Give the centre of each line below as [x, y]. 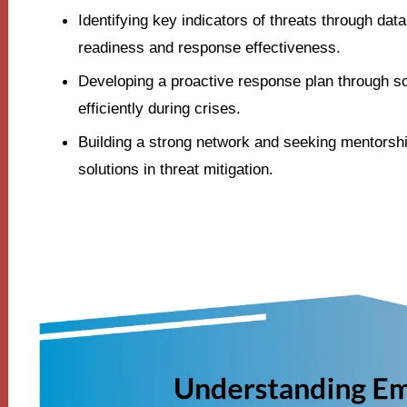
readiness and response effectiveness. [209, 48]
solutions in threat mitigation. [175, 169]
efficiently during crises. [159, 109]
